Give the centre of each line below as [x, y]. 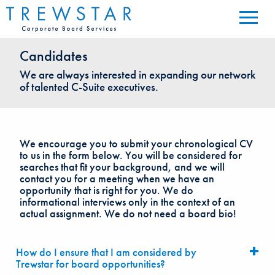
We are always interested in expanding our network [137, 74]
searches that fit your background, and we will [122, 166]
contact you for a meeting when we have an [117, 178]
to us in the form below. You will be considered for [131, 155]
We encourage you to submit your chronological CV [136, 143]
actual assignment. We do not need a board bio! [129, 213]
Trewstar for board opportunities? [91, 263]
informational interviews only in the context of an [127, 201]
